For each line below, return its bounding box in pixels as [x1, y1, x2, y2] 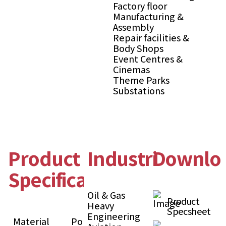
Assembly [113, 21, 154, 34]
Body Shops [113, 42, 163, 55]
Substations [113, 84, 164, 97]
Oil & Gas [87, 189, 126, 202]
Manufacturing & [113, 10, 184, 23]
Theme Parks [113, 74, 169, 87]
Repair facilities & [113, 31, 189, 44]
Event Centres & [113, 52, 183, 66]
